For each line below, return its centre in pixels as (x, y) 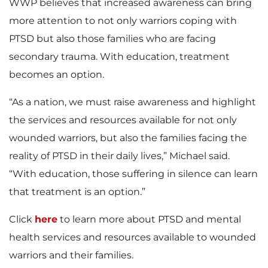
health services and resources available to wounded (133, 237)
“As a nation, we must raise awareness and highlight (133, 102)
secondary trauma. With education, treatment (119, 57)
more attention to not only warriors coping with (123, 21)
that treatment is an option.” (77, 192)
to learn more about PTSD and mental (149, 219)
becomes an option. (57, 74)
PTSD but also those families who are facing (112, 39)
